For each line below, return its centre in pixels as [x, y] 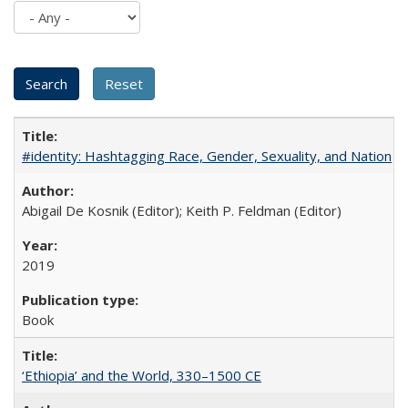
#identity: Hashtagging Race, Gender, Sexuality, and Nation [207, 155]
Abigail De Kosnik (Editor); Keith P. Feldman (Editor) [182, 210]
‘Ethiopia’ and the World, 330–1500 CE [142, 375]
